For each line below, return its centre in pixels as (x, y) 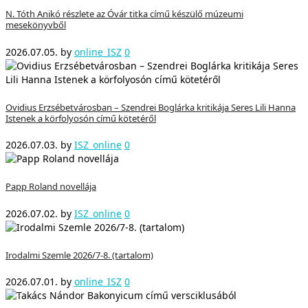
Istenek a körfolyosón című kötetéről (81, 118)
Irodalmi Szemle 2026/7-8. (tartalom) (79, 255)
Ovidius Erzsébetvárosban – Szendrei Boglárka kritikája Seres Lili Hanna (151, 107)
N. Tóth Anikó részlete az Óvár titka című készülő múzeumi (124, 14)
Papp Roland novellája (51, 187)
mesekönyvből (36, 25)
